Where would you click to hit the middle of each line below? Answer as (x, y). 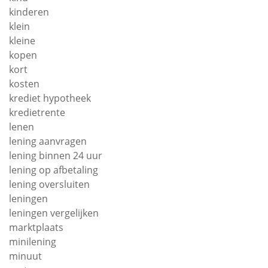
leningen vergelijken (54, 213)
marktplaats (36, 228)
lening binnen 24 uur (56, 156)
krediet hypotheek (50, 98)
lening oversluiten (49, 185)
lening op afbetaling (54, 170)
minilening (33, 242)
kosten (24, 84)
